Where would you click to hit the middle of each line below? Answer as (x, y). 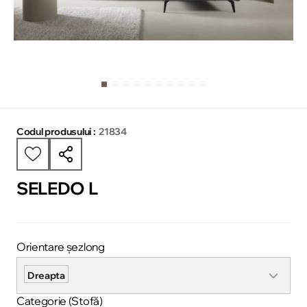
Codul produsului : (56, 131)
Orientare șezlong (61, 247)
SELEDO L (57, 188)
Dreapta (46, 276)
